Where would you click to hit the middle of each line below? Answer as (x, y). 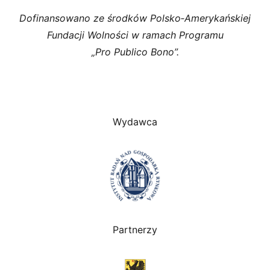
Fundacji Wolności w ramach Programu (135, 35)
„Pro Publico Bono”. (135, 52)
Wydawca (135, 121)
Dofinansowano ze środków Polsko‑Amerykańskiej (135, 18)
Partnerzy (135, 230)
